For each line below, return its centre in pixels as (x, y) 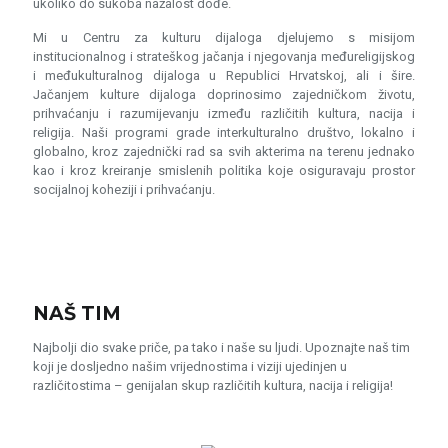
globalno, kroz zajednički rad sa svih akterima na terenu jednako (224, 151)
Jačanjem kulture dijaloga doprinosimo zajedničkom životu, (224, 94)
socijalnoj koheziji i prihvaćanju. (124, 189)
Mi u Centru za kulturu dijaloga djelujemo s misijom (224, 37)
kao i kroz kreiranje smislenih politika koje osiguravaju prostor (224, 170)
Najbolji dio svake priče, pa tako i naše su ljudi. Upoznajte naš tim (221, 347)
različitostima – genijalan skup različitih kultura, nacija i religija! (213, 385)
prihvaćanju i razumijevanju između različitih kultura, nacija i (224, 113)
